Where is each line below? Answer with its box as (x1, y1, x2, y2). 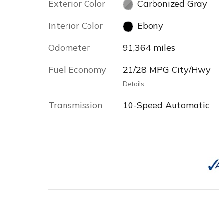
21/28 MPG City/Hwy (122, 64, 211, 75)
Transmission (48, 99, 103, 110)
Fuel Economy (48, 64, 106, 75)
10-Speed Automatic (122, 99, 210, 110)
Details (122, 79, 144, 88)
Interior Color (48, 20, 103, 31)
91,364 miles (122, 42, 175, 53)
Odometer (48, 42, 90, 53)
